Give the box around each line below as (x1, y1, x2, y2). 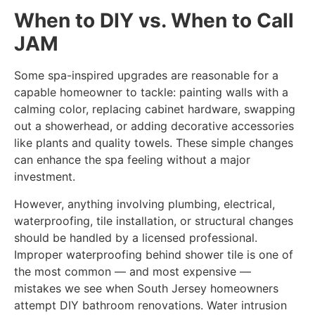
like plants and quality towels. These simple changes (14, 136, 293, 150)
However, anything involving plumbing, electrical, (14, 196, 275, 211)
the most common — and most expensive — (14, 264, 251, 278)
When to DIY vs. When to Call (14, 8, 294, 33)
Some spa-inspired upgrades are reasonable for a (14, 68, 278, 83)
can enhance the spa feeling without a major (14, 153, 250, 167)
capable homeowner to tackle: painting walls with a (14, 85, 288, 100)
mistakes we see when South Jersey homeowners (14, 281, 278, 295)
